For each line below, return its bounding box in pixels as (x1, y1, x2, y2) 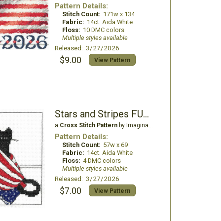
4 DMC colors (82, 157, 121, 164)
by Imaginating (117, 122, 148, 129)
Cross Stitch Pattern (59, 122, 117, 129)
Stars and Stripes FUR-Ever (143, 108, 149, 120)
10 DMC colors (82, 26, 124, 34)
